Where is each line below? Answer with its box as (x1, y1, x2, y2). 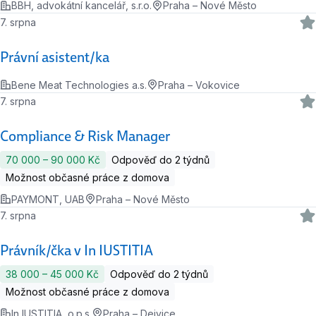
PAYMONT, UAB (11, 193, 85, 205)
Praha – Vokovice (158, 78, 240, 91)
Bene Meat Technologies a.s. (11, 78, 147, 91)
